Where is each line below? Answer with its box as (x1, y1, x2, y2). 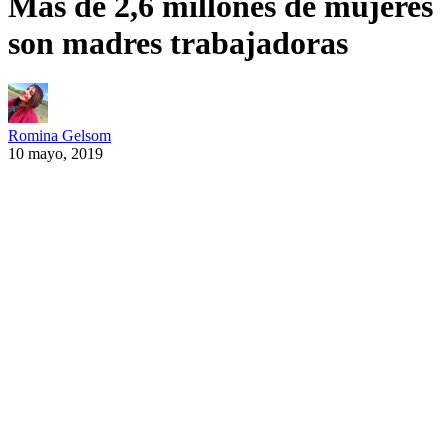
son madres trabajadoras (8, 24, 348, 61)
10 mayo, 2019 (8, 145, 103, 163)
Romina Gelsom (8, 127, 111, 145)
